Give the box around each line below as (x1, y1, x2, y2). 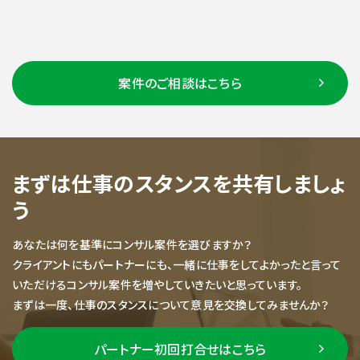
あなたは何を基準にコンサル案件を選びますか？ (12, 236, 252, 252)
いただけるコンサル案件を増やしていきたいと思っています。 (12, 276, 302, 292)
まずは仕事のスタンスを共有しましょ (12, 168, 346, 198)
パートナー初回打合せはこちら (93, 339, 267, 358)
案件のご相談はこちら (118, 73, 242, 92)
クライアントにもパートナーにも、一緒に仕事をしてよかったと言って (12, 256, 341, 272)
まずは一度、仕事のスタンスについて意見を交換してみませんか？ (12, 297, 329, 313)
